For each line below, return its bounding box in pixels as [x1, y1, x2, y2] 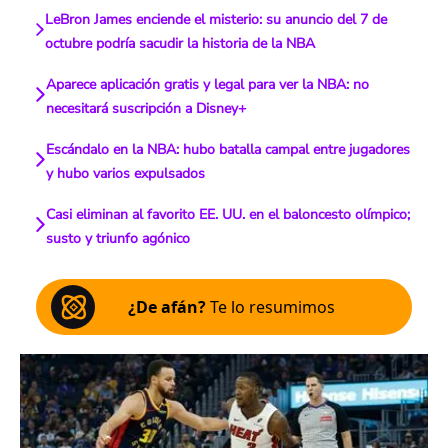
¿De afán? [128, 296, 206, 318]
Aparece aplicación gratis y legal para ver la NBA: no [45, 75, 369, 94]
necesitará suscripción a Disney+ [45, 99, 246, 118]
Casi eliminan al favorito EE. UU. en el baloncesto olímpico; [46, 205, 411, 224]
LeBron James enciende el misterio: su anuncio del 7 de [44, 10, 387, 29]
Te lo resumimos [206, 296, 335, 318]
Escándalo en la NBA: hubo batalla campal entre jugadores [45, 140, 410, 159]
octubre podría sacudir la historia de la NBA [44, 34, 315, 53]
